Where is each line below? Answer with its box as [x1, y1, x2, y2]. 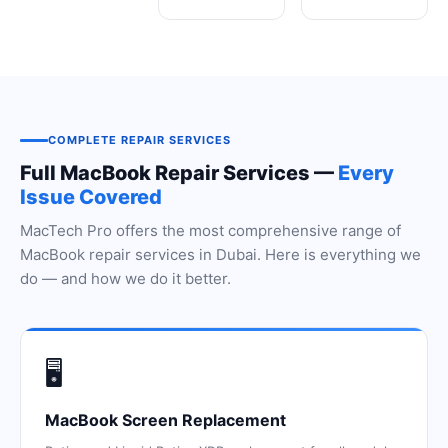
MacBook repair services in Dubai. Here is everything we [20, 245, 421, 264]
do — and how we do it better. [20, 269, 231, 288]
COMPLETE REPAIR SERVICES [48, 133, 231, 147]
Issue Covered [20, 185, 162, 209]
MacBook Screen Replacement [45, 410, 286, 430]
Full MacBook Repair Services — [20, 161, 338, 185]
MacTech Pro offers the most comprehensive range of [20, 221, 401, 240]
